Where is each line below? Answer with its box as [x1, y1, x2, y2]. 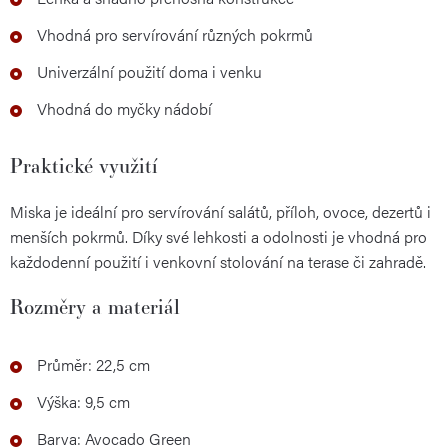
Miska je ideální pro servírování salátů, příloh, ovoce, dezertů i [10, 199, 431, 223]
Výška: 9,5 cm [37, 389, 130, 413]
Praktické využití [10, 151, 158, 179]
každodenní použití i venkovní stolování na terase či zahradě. [10, 249, 426, 273]
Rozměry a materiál [10, 292, 180, 320]
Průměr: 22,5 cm [37, 352, 150, 376]
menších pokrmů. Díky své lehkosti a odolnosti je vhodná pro [10, 224, 427, 248]
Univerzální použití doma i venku [37, 59, 262, 83]
